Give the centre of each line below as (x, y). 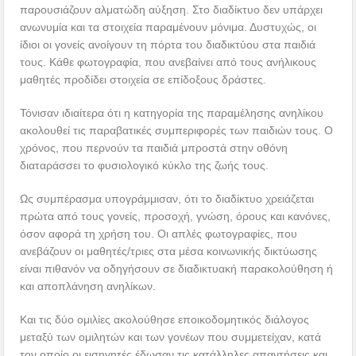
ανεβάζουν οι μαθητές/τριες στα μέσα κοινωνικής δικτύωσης (169, 251)
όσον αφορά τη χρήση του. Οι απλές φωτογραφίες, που (159, 233)
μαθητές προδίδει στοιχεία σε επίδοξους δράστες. (143, 79)
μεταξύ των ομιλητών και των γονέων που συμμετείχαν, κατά (171, 337)
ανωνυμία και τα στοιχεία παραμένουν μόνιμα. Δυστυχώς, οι (168, 27)
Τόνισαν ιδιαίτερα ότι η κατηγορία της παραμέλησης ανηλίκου (172, 112)
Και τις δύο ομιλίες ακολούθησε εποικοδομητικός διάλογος (165, 319)
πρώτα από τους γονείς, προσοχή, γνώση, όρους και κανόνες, (176, 216)
